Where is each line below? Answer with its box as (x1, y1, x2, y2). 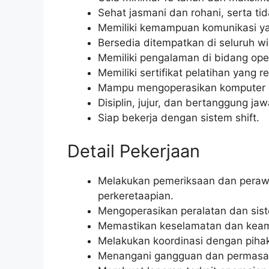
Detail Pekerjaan (67, 140, 200, 162)
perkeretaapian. (98, 189, 174, 202)
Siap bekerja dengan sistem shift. (98, 112, 259, 124)
